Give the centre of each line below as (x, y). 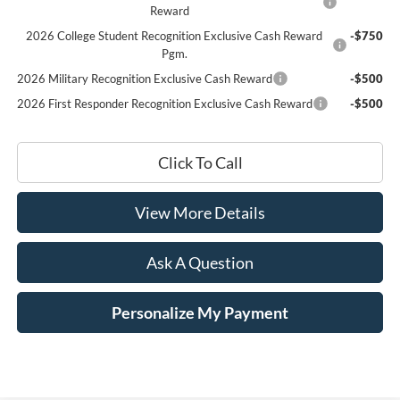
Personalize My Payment (200, 312)
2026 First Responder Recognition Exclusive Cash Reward (164, 103)
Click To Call (200, 162)
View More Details (200, 212)
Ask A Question (200, 262)
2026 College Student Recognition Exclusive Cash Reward (175, 35)
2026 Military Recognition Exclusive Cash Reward (144, 78)
